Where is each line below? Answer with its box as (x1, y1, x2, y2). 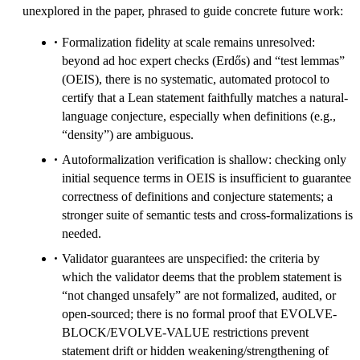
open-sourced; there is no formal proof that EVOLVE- (62, 307, 337, 321)
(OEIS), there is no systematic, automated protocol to (62, 72, 329, 87)
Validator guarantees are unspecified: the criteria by (62, 252, 320, 266)
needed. (62, 227, 101, 241)
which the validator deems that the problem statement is (62, 270, 342, 284)
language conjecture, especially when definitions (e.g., (62, 109, 336, 124)
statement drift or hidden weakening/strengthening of (62, 344, 329, 358)
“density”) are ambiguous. (62, 128, 194, 142)
